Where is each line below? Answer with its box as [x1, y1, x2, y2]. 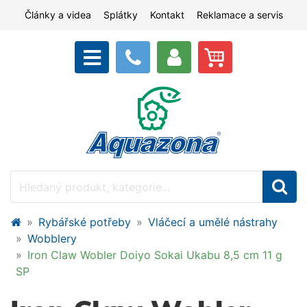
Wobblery [27, 232, 77, 245]
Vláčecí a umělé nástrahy [148, 215, 278, 229]
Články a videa [24, 9, 91, 21]
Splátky [103, 9, 138, 21]
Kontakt [149, 9, 184, 21]
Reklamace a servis [196, 9, 283, 21]
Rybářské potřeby [38, 215, 131, 229]
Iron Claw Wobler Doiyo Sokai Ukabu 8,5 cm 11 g [27, 248, 282, 262]
